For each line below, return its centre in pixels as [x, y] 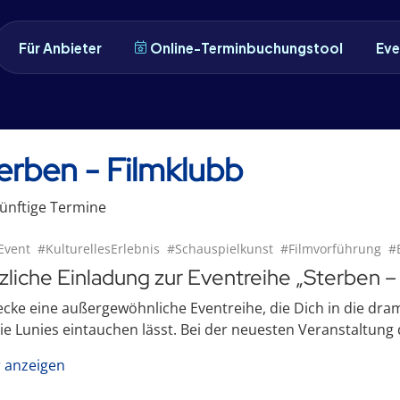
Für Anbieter [61, 47]
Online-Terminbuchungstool [247, 47]
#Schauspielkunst [220, 249]
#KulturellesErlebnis [99, 249]
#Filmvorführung [331, 249]
